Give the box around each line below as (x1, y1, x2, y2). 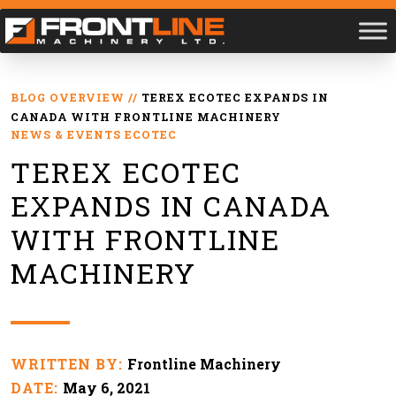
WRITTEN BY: (11, 354, 127, 374)
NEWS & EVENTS (11, 127, 121, 142)
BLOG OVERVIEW (11, 90, 125, 105)
